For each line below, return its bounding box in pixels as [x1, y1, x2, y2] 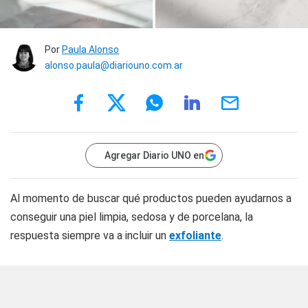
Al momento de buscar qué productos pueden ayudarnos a [10, 191, 291, 205]
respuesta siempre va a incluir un [10, 228, 169, 242]
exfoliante [169, 228, 221, 242]
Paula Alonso [62, 43, 119, 55]
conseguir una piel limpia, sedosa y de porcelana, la [10, 210, 253, 223]
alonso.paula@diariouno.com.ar [45, 59, 183, 71]
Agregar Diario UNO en [104, 149, 204, 161]
